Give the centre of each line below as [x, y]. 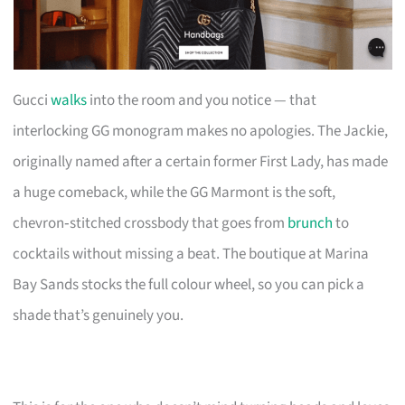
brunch [311, 223]
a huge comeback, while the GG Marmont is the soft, [174, 192]
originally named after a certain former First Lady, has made [201, 161]
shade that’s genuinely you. [99, 315]
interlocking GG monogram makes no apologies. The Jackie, [201, 131]
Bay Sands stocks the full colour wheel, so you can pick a [189, 284]
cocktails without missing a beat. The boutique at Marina [191, 254]
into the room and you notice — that [202, 100]
